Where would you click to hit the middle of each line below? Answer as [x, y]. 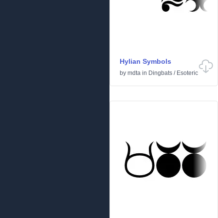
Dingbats [160, 73]
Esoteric [187, 73]
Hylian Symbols [145, 61]
